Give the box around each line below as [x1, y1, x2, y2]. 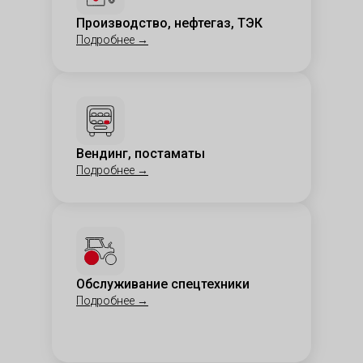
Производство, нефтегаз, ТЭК [76, 15, 263, 31]
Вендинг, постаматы [76, 146, 205, 161]
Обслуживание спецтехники [76, 276, 250, 292]
